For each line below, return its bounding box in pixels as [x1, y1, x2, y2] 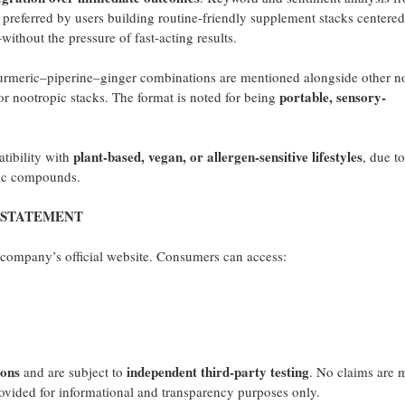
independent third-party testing [126, 362, 309, 381]
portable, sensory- [278, 87, 386, 107]
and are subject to [19, 363, 127, 381]
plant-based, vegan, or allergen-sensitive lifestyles [72, 146, 363, 166]
